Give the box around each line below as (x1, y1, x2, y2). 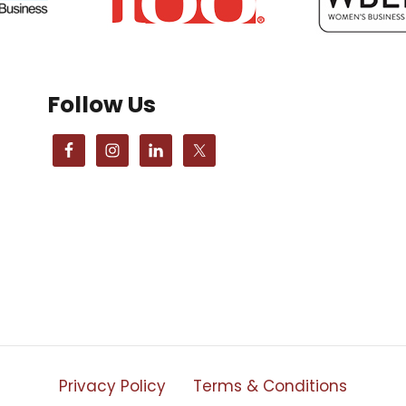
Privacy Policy (59, 375, 166, 397)
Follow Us (47, 89, 157, 121)
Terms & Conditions (193, 375, 347, 397)
